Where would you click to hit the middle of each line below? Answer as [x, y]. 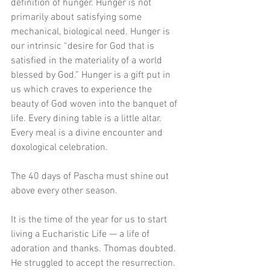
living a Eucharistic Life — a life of [81, 235]
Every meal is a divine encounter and [88, 133]
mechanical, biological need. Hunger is [92, 32]
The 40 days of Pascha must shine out [91, 177]
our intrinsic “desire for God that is [84, 47]
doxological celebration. [61, 148]
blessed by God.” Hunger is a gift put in [92, 76]
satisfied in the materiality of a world [88, 61]
